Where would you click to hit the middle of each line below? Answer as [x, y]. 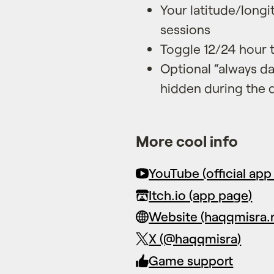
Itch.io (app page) [201, 194]
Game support [191, 260]
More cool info [187, 140]
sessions [185, 29]
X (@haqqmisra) [195, 239]
